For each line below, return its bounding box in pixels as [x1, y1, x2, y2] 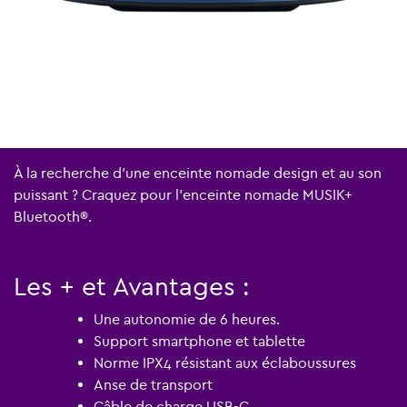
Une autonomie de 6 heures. [94, 310, 280, 328]
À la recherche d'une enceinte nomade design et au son [14, 164, 382, 182]
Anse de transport [94, 375, 213, 393]
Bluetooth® [14, 207, 88, 225]
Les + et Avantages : [14, 271, 250, 302]
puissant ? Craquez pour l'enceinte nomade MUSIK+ [14, 185, 352, 203]
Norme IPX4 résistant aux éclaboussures [94, 353, 356, 372]
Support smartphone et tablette [94, 332, 305, 350]
